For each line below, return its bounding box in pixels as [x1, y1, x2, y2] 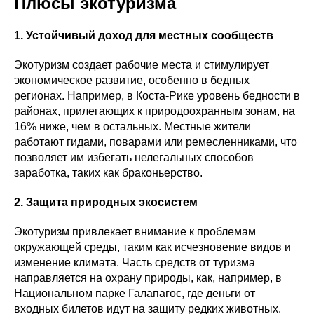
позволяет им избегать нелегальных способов [14, 151, 254, 163]
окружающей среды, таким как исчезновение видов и [14, 241, 291, 253]
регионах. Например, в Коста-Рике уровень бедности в [14, 90, 300, 102]
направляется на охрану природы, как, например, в [14, 272, 282, 284]
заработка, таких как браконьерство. [14, 167, 203, 179]
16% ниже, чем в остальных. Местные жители [14, 121, 251, 132]
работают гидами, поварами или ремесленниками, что [14, 136, 297, 148]
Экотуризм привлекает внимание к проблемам [14, 226, 256, 238]
